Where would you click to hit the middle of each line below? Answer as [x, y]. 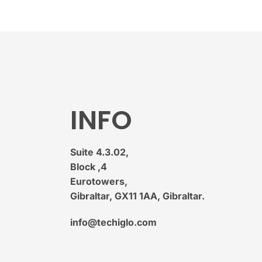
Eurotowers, [99, 181]
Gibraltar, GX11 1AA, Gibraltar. [137, 196]
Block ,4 [89, 166]
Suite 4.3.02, [99, 152]
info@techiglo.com [113, 222]
